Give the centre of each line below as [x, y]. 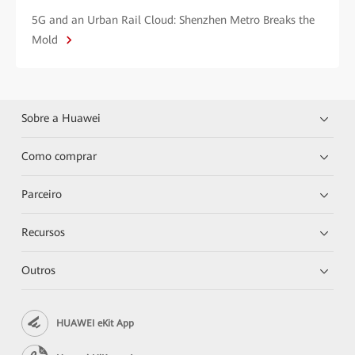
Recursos [44, 233]
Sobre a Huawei [61, 118]
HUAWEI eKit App [95, 323]
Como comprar [59, 157]
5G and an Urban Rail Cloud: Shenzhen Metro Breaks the [173, 20]
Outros [39, 271]
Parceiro [42, 195]
